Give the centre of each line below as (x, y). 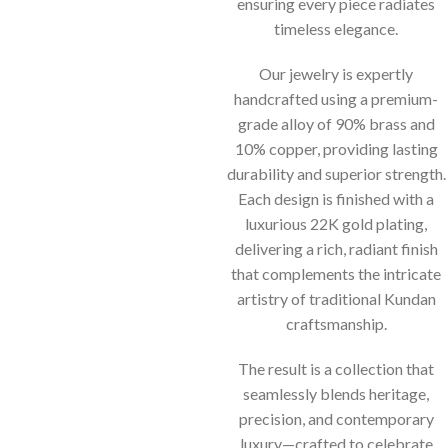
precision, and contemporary (336, 418)
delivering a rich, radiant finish (336, 248)
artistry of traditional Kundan (336, 298)
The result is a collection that (336, 368)
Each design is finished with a (336, 198)
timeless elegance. (336, 28)
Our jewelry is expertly (336, 73)
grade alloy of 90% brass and (336, 123)
